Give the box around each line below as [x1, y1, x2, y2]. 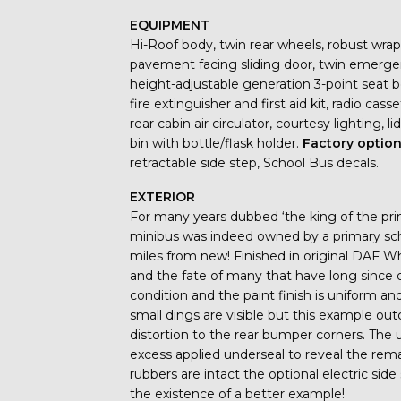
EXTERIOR [130, 188, 196, 205]
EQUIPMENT [130, 16, 210, 33]
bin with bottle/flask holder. [130, 134, 303, 151]
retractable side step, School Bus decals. [130, 154, 380, 171]
